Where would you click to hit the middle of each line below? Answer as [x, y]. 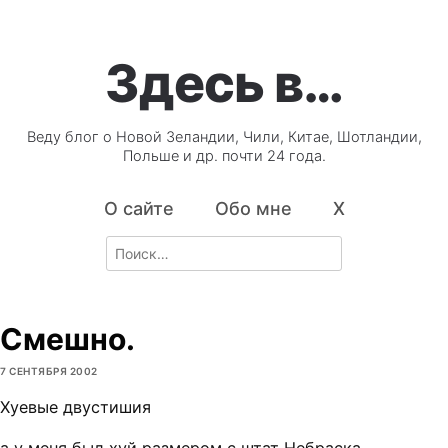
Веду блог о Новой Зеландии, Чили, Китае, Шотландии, [224, 137]
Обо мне [253, 209]
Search [128, 246]
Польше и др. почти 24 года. [224, 156]
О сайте [138, 209]
